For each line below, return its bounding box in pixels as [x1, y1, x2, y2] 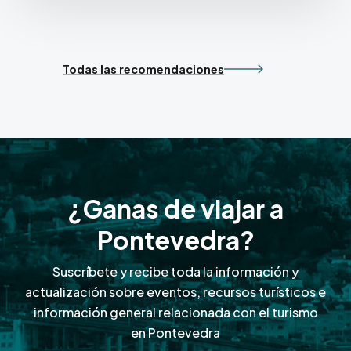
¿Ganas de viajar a [67, 192, 284, 224]
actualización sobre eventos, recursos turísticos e [25, 283, 326, 300]
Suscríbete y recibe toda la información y [52, 262, 299, 280]
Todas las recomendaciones [63, 62, 224, 77]
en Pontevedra [131, 324, 220, 341]
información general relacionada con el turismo [33, 303, 318, 320]
